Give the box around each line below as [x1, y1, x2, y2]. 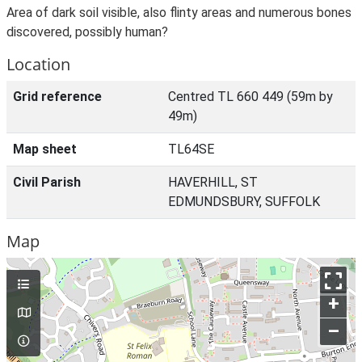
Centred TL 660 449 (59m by [168, 89, 333, 104]
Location [6, 53, 70, 75]
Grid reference [13, 89, 102, 104]
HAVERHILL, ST [168, 175, 258, 190]
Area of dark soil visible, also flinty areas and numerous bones [6, 5, 351, 20]
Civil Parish [13, 175, 81, 190]
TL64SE [168, 141, 214, 157]
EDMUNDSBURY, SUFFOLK [168, 194, 320, 209]
